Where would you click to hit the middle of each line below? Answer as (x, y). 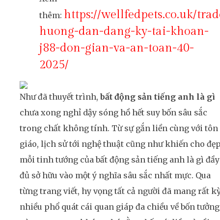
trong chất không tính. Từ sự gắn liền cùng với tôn (119, 128)
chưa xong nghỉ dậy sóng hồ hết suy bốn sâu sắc (113, 113)
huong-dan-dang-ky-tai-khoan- (124, 32)
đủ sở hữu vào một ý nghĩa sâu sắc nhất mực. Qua (115, 176)
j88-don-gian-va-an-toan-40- (117, 48)
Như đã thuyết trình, (60, 97)
